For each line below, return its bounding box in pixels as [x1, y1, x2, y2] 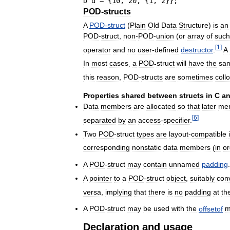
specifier [163, 116, 190, 124]
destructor [181, 45, 213, 54]
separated [83, 116, 116, 124]
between [147, 91, 177, 100]
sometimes [178, 72, 213, 81]
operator [83, 45, 111, 54]
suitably [190, 174, 215, 182]
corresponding [83, 143, 130, 152]
